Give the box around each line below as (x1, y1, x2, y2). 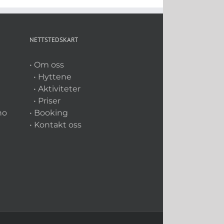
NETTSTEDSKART (29, 35, 78, 44)
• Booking (29, 108, 68, 117)
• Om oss (29, 60, 64, 69)
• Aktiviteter (29, 84, 80, 93)
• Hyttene (29, 72, 71, 81)
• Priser (29, 96, 60, 105)
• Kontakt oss (29, 120, 81, 129)
